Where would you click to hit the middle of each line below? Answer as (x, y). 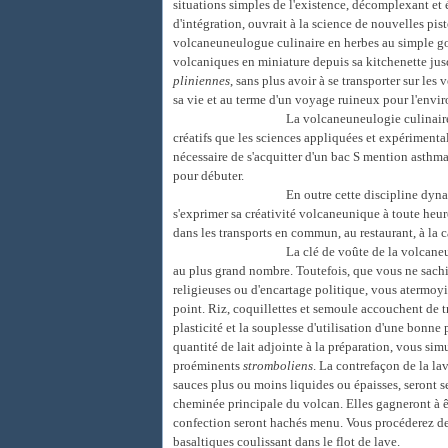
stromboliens (278, 365)
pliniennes (201, 80)
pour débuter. (208, 175)
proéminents (208, 365)
